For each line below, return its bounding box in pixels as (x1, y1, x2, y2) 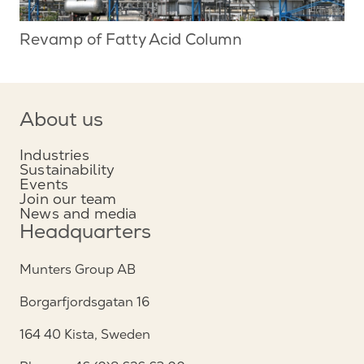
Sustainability (19, 161, 115, 179)
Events (19, 175, 69, 193)
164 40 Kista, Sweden (19, 327, 150, 343)
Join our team (19, 190, 117, 208)
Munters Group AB (19, 262, 136, 278)
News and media (19, 205, 137, 223)
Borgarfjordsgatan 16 (19, 294, 149, 310)
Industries (19, 146, 89, 164)
